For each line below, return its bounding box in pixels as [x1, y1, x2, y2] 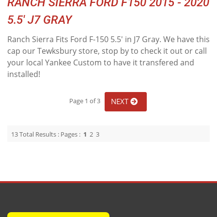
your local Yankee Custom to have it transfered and [7, 57, 194, 68]
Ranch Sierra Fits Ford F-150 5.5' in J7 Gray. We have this [7, 34, 210, 45]
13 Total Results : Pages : [10, 130, 83, 139]
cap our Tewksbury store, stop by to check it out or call [7, 46, 207, 56]
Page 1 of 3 [69, 96, 103, 106]
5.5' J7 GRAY [7, 13, 72, 27]
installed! [7, 69, 40, 79]
